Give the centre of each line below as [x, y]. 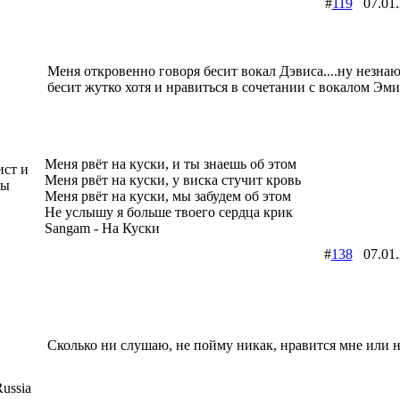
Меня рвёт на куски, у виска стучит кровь [172, 179]
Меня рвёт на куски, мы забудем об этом [167, 196]
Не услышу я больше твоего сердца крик [168, 212]
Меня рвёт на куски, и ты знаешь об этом [170, 163]
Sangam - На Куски [102, 228]
